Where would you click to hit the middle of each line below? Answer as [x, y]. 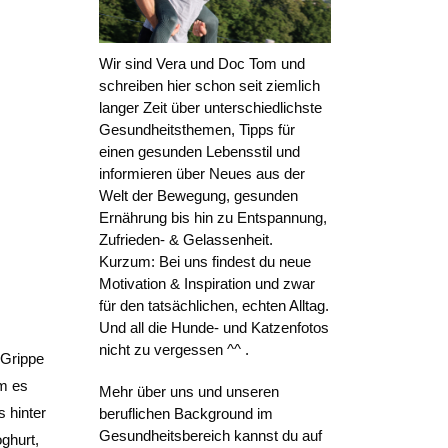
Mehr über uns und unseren [188, 392]
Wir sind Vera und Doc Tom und [201, 64]
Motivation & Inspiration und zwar [206, 284]
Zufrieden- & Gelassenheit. [185, 240]
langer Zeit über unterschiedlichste [210, 108]
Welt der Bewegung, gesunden [198, 196]
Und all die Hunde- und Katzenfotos [213, 328]
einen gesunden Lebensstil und [199, 152]
